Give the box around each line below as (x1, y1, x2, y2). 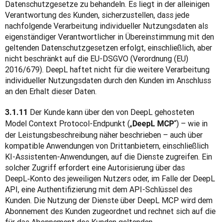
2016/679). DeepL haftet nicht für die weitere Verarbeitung (5, 64, 210, 74)
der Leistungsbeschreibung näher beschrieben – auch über (5, 130, 203, 140)
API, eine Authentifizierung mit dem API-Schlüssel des (5, 184, 192, 194)
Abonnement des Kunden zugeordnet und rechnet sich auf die (5, 206, 216, 216)
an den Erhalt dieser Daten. (5, 86, 97, 96)
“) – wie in (174, 118, 208, 128)
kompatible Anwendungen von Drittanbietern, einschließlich (5, 141, 209, 151)
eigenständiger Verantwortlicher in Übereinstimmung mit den (5, 32, 214, 42)
